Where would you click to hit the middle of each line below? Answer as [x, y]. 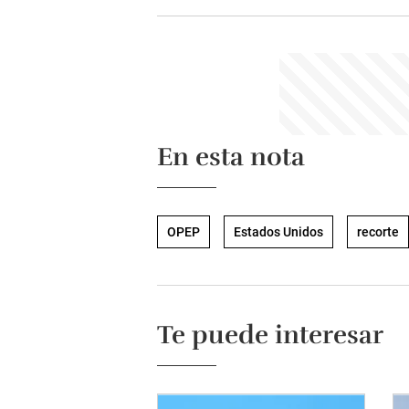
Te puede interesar [270, 336]
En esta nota [231, 157]
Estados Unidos [278, 232]
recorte [378, 232]
